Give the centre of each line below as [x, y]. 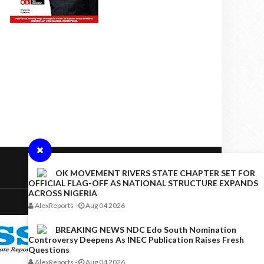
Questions [49, 250]
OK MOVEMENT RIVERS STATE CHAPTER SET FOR [155, 173]
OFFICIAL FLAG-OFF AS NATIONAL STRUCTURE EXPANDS [143, 183]
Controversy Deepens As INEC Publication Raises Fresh [136, 240]
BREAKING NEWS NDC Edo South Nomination [146, 230]
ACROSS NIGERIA [63, 193]
